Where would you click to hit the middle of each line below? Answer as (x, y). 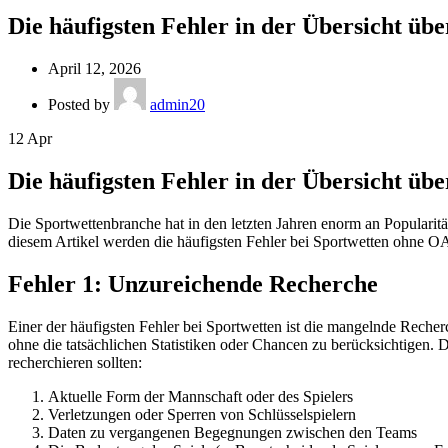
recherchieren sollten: (75, 362)
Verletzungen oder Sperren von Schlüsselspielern (202, 414)
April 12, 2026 (94, 69)
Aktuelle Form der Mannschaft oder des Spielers (200, 396)
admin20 (177, 105)
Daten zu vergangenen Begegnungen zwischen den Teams (232, 432)
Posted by (81, 105)
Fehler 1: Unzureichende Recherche (193, 283)
